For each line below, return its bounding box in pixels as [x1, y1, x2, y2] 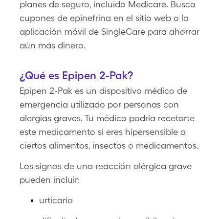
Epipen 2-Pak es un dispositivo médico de [20, 86, 187, 96]
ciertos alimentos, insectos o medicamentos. [20, 140, 198, 151]
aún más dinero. [20, 40, 86, 50]
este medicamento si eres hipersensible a [20, 127, 186, 137]
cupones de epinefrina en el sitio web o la [20, 13, 189, 23]
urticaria [39, 195, 73, 205]
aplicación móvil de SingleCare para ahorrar [20, 26, 199, 37]
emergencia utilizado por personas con [20, 99, 179, 109]
